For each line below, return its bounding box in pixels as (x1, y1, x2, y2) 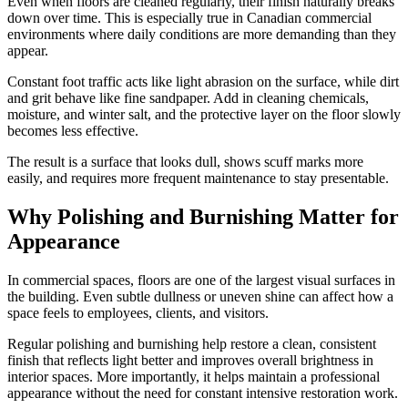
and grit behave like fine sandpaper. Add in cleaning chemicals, (7, 90, 369, 107)
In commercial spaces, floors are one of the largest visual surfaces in (7, 272, 395, 289)
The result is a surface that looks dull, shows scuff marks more (7, 154, 363, 170)
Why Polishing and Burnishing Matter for (7, 205, 399, 229)
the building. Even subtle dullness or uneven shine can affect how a (7, 289, 393, 305)
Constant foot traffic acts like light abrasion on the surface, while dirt (7, 74, 399, 90)
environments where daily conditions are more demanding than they (7, 26, 396, 43)
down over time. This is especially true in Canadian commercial (7, 10, 372, 26)
